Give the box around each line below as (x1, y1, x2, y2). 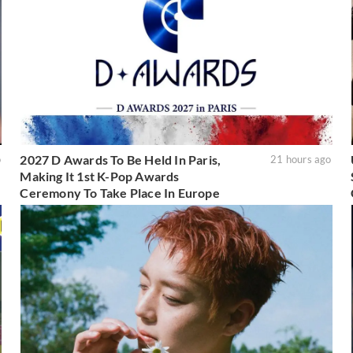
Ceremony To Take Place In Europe (20, 185, 220, 201)
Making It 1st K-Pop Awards (20, 169, 180, 184)
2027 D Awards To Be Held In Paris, (20, 152, 221, 168)
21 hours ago (270, 153, 332, 166)
